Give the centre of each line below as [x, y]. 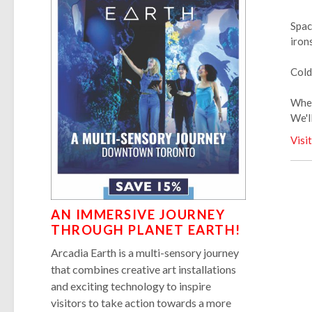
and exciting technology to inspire [131, 286]
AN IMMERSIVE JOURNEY [138, 214]
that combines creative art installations [144, 269]
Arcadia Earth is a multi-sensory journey [145, 252]
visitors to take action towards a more [141, 302]
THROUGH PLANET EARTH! [146, 229]
